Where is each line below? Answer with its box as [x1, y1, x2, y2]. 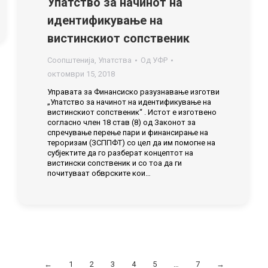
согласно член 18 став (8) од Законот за [47, 118, 196, 127]
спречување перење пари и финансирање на [47, 128, 208, 137]
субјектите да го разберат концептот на [47, 148, 193, 157]
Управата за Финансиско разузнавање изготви [47, 87, 220, 96]
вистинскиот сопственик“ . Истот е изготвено [47, 108, 217, 117]
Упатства [98, 56, 132, 65]
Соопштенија [47, 56, 95, 65]
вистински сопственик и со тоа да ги [47, 159, 182, 167]
